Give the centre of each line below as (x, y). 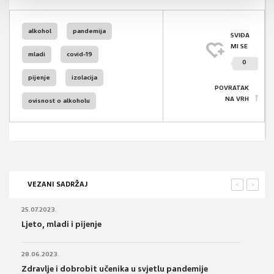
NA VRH (237, 99)
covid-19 (80, 54)
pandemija (89, 31)
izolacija (84, 78)
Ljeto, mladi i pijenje (61, 224)
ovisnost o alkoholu (59, 101)
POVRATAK (232, 88)
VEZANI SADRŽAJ (57, 184)
